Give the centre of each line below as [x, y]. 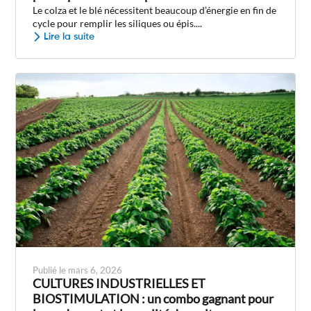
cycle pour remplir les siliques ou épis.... [118, 24]
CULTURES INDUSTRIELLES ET [119, 284]
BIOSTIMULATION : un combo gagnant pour [153, 299]
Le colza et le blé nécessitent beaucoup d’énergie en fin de [155, 10]
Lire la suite [69, 37]
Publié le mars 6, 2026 [78, 270]
